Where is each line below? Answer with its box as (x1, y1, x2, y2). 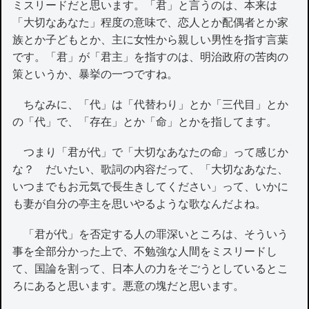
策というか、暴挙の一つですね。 (12, 68, 179, 80)
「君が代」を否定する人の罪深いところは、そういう (12, 228, 289, 241)
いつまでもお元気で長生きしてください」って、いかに (12, 180, 289, 192)
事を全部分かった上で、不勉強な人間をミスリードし (12, 246, 278, 258)
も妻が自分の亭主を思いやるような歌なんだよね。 (12, 197, 267, 210)
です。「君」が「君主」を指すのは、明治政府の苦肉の (12, 50, 289, 63)
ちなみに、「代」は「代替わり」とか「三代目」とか (12, 98, 289, 110)
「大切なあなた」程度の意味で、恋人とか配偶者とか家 (12, 16, 289, 28)
